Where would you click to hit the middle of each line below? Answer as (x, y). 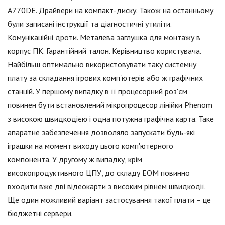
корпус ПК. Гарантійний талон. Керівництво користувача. (104, 51)
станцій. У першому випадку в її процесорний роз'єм (97, 92)
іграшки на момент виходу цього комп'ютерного (90, 146)
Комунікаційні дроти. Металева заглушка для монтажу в (104, 37)
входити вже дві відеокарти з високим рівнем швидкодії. (106, 187)
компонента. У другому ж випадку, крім (75, 159)
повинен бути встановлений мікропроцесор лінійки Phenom (110, 105)
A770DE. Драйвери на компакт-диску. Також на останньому (110, 10)
